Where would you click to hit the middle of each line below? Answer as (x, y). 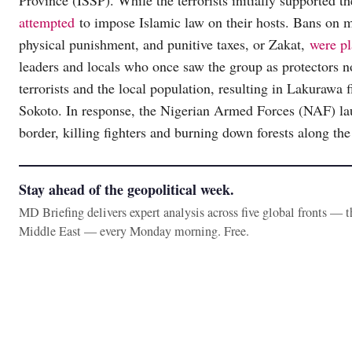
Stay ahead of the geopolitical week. (126, 190)
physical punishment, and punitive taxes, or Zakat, (164, 44)
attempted (47, 22)
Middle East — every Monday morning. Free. (134, 231)
